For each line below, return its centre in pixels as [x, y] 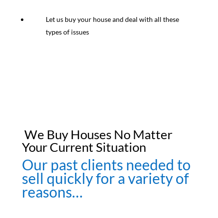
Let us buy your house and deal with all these [112, 19]
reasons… [52, 192]
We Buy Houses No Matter [97, 135]
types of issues [67, 32]
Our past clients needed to [106, 165]
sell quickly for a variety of [105, 178]
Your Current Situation [84, 147]
